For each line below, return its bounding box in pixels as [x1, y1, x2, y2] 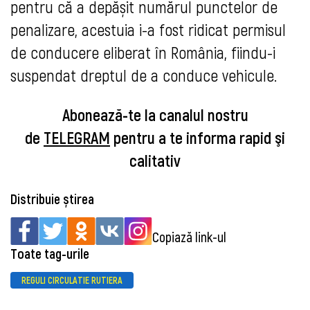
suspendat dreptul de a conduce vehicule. [10, 65, 277, 86]
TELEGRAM [44, 127, 110, 148]
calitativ [129, 150, 181, 171]
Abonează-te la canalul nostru [62, 104, 248, 125]
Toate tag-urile [10, 245, 89, 262]
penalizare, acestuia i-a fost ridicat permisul [10, 19, 286, 40]
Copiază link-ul [152, 228, 226, 246]
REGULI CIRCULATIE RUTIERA [21, 274, 122, 286]
